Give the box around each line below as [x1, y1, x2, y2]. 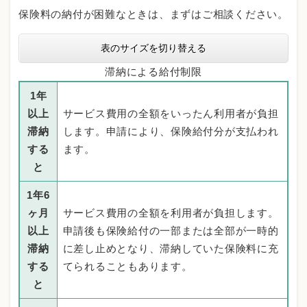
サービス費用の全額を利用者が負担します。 [62, 206, 279, 219]
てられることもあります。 [62, 260, 193, 272]
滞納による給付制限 [105, 65, 202, 77]
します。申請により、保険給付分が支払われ [62, 125, 279, 137]
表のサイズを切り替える [101, 42, 206, 53]
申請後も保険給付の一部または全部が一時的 [62, 224, 279, 236]
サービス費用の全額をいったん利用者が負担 [62, 107, 279, 119]
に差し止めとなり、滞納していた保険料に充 [62, 242, 279, 254]
